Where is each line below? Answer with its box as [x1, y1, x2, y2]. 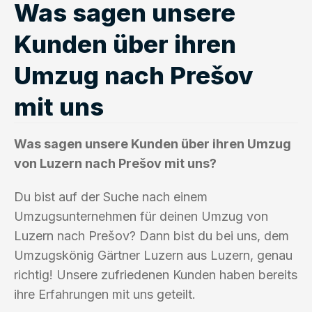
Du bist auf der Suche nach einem [14, 189, 208, 204]
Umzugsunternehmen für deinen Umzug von [14, 208, 268, 224]
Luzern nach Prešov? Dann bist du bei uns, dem [14, 228, 289, 243]
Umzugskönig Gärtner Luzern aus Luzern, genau [14, 247, 292, 263]
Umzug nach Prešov [14, 60, 253, 90]
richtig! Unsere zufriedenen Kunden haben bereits [14, 267, 297, 282]
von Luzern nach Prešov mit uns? [14, 155, 217, 171]
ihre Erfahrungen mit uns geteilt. [14, 286, 196, 302]
